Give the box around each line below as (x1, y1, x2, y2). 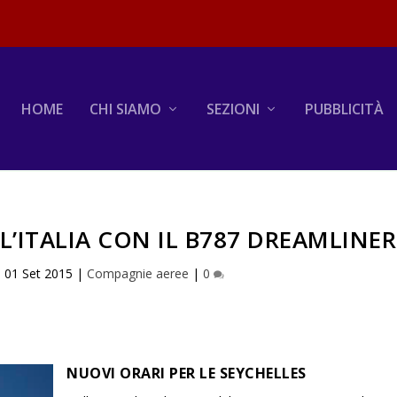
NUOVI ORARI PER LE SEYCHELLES (66, 362, 307, 383)
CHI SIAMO (89, 98, 161, 119)
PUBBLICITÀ (304, 98, 384, 119)
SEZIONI (206, 98, 260, 119)
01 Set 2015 (4, 264, 74, 282)
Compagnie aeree (87, 264, 190, 282)
